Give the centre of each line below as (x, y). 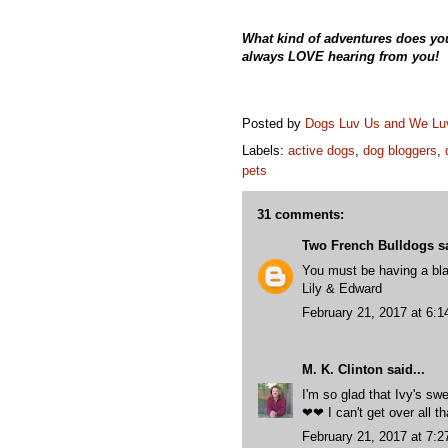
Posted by (273, 124)
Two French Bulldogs (368, 245)
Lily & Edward (342, 288)
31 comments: (300, 214)
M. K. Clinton (342, 369)
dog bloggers (400, 150)
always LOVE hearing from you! (340, 56)
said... (404, 369)
